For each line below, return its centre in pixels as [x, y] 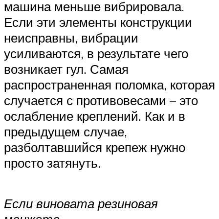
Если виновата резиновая [81, 203]
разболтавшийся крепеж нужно [95, 147]
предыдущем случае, [66, 131]
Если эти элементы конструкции [98, 22]
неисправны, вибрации [71, 37]
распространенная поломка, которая [109, 84]
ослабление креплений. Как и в [95, 116]
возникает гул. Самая [66, 69]
